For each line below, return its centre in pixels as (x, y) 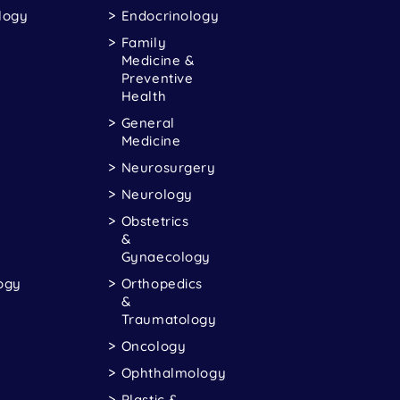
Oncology (154, 346)
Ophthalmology (174, 372)
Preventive (157, 78)
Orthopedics (162, 283)
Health (144, 96)
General (148, 122)
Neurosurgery (168, 167)
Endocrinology (170, 15)
